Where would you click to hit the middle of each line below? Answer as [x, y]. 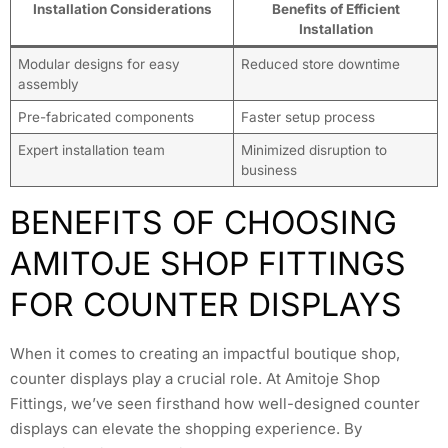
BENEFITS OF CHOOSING [203, 223]
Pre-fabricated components [105, 117]
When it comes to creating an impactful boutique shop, [205, 354]
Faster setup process [307, 117]
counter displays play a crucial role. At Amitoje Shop [195, 379]
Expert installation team [91, 150]
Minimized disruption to [313, 150]
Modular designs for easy [98, 64]
